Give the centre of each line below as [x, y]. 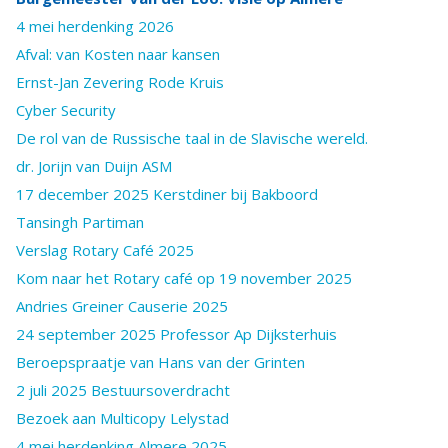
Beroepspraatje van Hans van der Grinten [160, 361]
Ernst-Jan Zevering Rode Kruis [120, 81]
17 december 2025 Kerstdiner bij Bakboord [167, 193]
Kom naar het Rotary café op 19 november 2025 [184, 277]
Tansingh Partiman [80, 221]
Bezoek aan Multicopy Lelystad [122, 417]
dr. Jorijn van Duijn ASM [94, 165]
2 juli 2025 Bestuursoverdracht [123, 389]
